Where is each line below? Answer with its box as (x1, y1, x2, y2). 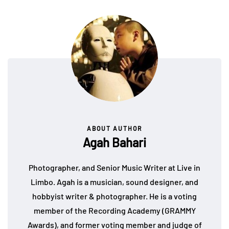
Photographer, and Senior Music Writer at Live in (29, 163, 200, 173)
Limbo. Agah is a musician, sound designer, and (31, 177, 198, 187)
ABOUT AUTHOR (87, 125, 142, 132)
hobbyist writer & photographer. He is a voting (32, 191, 197, 201)
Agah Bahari (83, 135, 146, 150)
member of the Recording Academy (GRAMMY (33, 205, 196, 216)
